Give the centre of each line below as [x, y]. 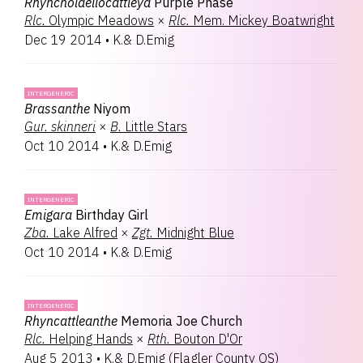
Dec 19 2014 [63, 40]
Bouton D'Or [208, 339]
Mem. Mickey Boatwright [264, 20]
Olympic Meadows [101, 20]
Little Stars [156, 126]
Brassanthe [57, 109]
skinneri [73, 126]
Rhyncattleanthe [71, 321]
